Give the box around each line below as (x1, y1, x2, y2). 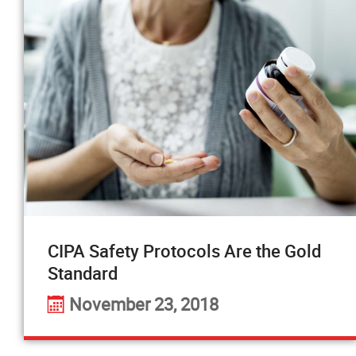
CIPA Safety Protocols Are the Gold (48, 239, 321, 262)
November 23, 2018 (69, 292, 219, 315)
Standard (48, 261, 118, 284)
